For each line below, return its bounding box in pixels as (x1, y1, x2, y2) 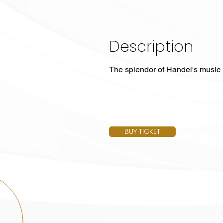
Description (109, 36, 193, 57)
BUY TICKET (124, 126, 160, 136)
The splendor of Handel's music (109, 65, 221, 74)
